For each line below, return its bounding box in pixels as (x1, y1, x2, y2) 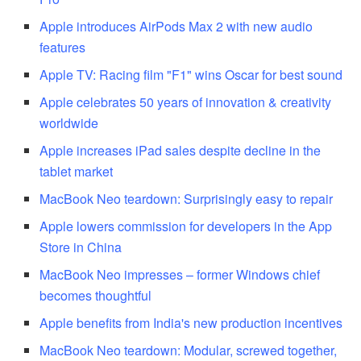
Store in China (39, 237, 122, 256)
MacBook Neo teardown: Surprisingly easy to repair (39, 189, 334, 208)
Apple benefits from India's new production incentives (39, 313, 343, 332)
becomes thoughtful (39, 285, 152, 305)
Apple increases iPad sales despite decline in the (39, 140, 322, 160)
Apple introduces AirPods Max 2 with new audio (39, 16, 313, 35)
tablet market (39, 161, 114, 180)
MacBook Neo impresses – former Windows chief (39, 264, 321, 284)
